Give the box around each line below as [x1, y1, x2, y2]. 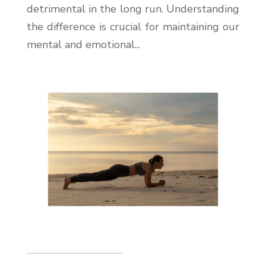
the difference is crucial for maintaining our [26, 20, 240, 34]
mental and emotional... [26, 37, 140, 52]
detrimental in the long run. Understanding [26, 2, 240, 17]
